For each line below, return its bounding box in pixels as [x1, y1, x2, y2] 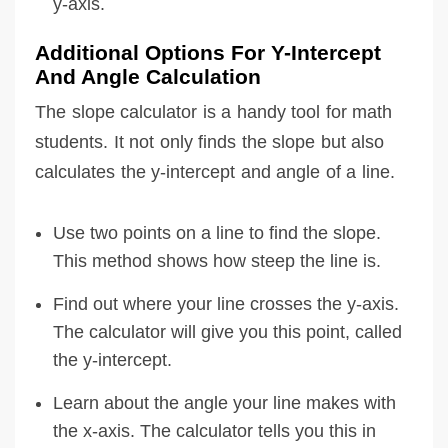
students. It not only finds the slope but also [35, 131, 384, 152]
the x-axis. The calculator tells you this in [53, 420, 376, 441]
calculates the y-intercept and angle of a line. [35, 161, 395, 182]
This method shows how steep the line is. [53, 250, 381, 271]
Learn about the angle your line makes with [53, 392, 396, 413]
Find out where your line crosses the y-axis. [53, 293, 399, 314]
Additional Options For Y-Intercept [35, 40, 381, 64]
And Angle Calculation [35, 64, 261, 88]
